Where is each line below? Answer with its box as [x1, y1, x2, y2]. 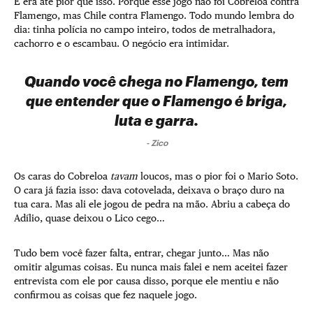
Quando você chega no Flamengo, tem [24, 72, 289, 89]
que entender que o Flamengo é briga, [26, 92, 287, 109]
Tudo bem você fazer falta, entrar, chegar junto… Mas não [14, 247, 269, 259]
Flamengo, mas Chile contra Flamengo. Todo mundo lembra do [14, 9, 294, 21]
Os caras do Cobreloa [14, 170, 110, 182]
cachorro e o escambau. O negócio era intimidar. [14, 37, 232, 49]
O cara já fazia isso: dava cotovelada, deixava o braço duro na [14, 184, 284, 196]
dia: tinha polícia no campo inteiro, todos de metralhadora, [14, 23, 275, 35]
